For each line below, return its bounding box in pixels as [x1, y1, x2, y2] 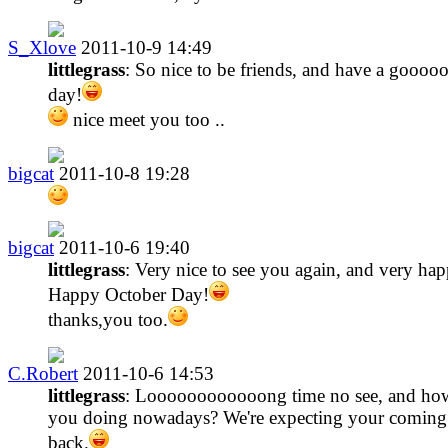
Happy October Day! [48, 283, 209, 305]
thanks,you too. [48, 308, 168, 330]
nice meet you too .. [68, 108, 225, 130]
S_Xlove [8, 36, 76, 58]
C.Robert [8, 362, 78, 384]
